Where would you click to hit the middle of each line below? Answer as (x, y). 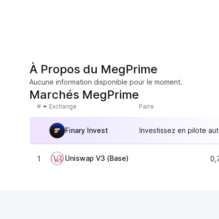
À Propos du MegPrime (93, 69)
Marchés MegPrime (84, 95)
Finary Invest (87, 130)
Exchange (63, 106)
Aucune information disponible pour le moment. (106, 82)
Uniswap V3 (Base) (97, 158)
